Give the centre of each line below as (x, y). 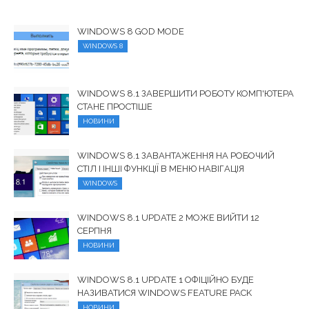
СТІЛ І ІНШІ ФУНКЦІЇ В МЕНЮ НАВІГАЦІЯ (161, 169)
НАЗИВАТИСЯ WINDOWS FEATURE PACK (165, 293)
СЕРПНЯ (94, 231)
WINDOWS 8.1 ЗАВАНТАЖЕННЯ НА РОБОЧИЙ (176, 156)
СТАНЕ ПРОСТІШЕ (115, 107)
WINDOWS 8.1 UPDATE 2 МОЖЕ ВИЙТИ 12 (168, 218)
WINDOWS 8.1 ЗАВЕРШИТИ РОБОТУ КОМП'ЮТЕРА (186, 94)
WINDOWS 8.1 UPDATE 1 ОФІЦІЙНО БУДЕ (166, 280)
